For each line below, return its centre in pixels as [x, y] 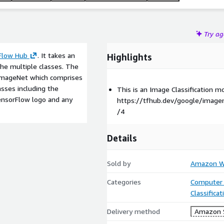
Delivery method [133, 211]
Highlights [129, 57]
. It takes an [56, 55]
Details [122, 138]
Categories [124, 182]
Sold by [119, 163]
